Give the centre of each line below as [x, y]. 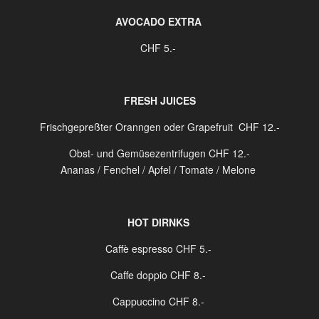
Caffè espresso [139, 249]
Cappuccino [139, 301]
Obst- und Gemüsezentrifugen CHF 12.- [159, 153]
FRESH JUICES [159, 100]
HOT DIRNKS [158, 222]
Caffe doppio [139, 275]
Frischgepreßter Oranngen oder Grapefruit [137, 127]
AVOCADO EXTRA [158, 21]
